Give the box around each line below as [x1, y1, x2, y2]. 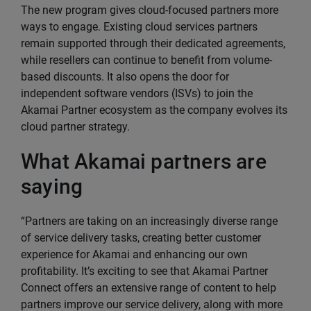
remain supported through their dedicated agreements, [21, 37, 285, 50]
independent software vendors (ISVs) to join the [21, 87, 253, 100]
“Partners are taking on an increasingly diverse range [21, 215, 278, 228]
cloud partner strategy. [21, 120, 130, 133]
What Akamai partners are [21, 149, 267, 174]
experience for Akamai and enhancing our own [21, 248, 248, 261]
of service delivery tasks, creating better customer [21, 231, 261, 244]
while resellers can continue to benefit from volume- [21, 53, 272, 67]
